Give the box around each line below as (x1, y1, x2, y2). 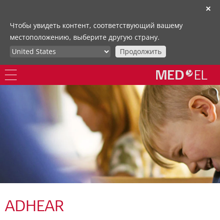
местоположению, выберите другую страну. (10, 32, 160, 42)
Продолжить (120, 47, 162, 56)
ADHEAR (5, 200, 64, 216)
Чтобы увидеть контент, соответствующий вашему (10, 21, 183, 30)
